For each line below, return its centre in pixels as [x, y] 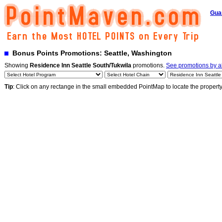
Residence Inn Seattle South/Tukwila [81, 65]
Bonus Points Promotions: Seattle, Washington [90, 53]
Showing [17, 65]
